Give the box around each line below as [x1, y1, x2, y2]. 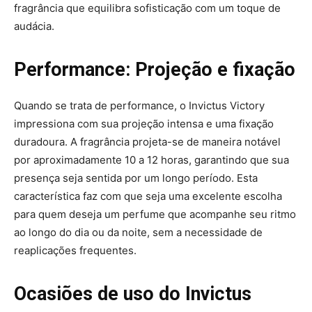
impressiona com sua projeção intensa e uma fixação [14, 116, 274, 130]
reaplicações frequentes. [14, 243, 136, 257]
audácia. [14, 19, 54, 33]
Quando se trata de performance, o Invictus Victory [14, 98, 265, 112]
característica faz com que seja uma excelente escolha [14, 189, 282, 203]
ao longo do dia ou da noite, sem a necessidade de [14, 225, 263, 239]
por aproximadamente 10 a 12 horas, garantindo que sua [14, 153, 289, 166]
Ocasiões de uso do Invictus [14, 282, 251, 305]
